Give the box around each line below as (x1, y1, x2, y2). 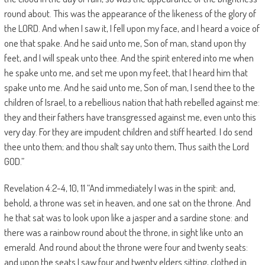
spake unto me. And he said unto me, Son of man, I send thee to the (4, 81, 255, 93)
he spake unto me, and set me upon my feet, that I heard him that (4, 66, 248, 79)
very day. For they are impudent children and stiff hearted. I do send (4, 125, 253, 138)
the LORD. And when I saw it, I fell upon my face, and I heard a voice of (4, 22, 260, 34)
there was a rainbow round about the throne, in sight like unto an (4, 226, 243, 238)
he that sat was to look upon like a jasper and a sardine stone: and (4, 211, 248, 224)
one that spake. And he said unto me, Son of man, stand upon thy (4, 37, 246, 49)
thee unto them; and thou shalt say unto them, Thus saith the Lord (4, 140, 249, 153)
